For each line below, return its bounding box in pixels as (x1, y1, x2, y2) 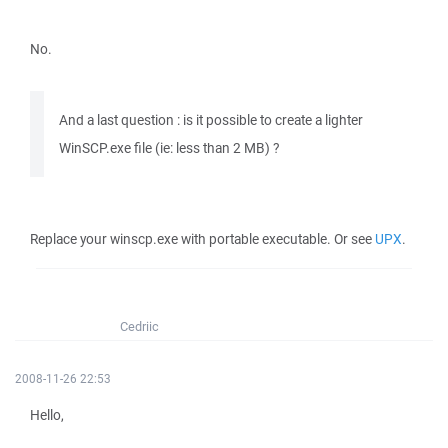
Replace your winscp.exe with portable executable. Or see (30, 230, 375, 248)
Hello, (30, 406, 64, 424)
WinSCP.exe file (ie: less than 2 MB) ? (59, 139, 279, 157)
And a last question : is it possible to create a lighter (59, 111, 363, 129)
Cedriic (120, 318, 159, 335)
